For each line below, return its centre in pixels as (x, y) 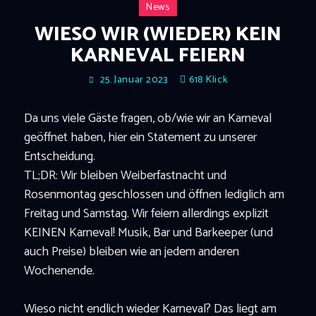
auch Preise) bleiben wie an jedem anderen (131, 251)
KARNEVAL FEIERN (158, 55)
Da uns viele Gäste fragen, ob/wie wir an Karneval (147, 118)
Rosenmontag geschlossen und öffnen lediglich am (154, 194)
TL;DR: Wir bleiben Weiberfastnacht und (125, 175)
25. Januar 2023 (134, 80)
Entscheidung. (59, 156)
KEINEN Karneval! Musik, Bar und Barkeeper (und (148, 232)
